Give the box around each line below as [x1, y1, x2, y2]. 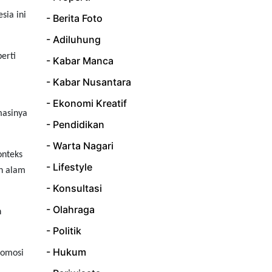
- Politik [46, 225, 81, 237]
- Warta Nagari [46, 140, 114, 152]
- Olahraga [46, 203, 95, 216]
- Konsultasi [46, 182, 102, 195]
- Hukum [46, 246, 86, 259]
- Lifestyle [46, 161, 92, 174]
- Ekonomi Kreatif [46, 97, 127, 110]
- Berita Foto [46, 12, 103, 25]
